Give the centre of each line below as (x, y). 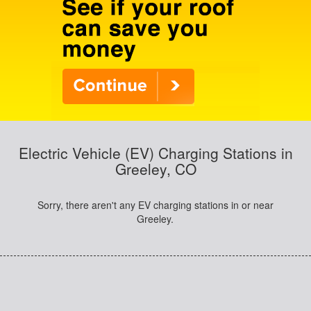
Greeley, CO (155, 169)
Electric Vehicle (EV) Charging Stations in (155, 153)
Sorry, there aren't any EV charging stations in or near (155, 205)
